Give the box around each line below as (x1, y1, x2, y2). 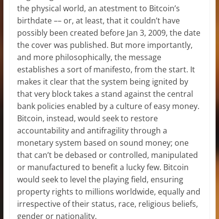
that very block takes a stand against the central (17, 88, 193, 99)
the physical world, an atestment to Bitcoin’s (17, 2, 180, 14)
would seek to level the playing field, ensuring (17, 174, 183, 185)
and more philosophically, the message (17, 51, 161, 63)
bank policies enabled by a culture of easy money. (17, 100, 199, 111)
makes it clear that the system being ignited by (17, 76, 188, 87)
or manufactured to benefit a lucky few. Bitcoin (17, 161, 189, 173)
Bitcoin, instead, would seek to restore (17, 112, 158, 124)
